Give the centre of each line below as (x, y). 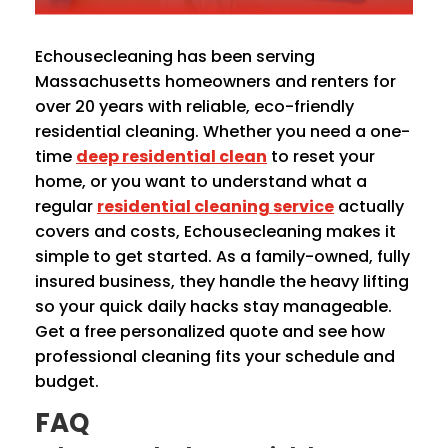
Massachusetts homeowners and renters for (215, 81)
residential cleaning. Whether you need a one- (222, 131)
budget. (67, 381)
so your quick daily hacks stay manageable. (213, 306)
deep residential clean (171, 156)
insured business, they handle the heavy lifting (222, 281)
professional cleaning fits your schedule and (215, 356)
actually (369, 206)
